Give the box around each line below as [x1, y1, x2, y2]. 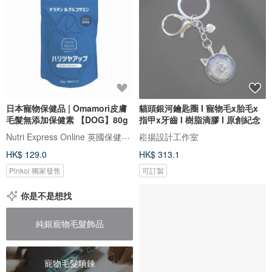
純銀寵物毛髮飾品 [35, 217, 104, 230]
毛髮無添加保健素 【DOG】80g [6, 113, 128, 126]
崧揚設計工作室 [139, 130, 199, 143]
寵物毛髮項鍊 [44, 257, 95, 270]
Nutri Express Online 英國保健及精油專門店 [121, 129, 130, 141]
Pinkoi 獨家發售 [9, 165, 61, 175]
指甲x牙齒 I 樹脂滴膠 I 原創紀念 [139, 113, 260, 126]
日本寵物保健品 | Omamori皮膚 [6, 101, 127, 114]
